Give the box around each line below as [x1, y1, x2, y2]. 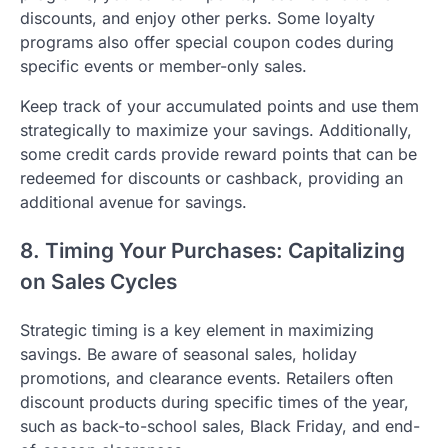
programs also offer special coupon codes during [20, 31, 394, 52]
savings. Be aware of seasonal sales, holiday [20, 343, 357, 364]
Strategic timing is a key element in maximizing [20, 319, 374, 340]
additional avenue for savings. [20, 191, 247, 212]
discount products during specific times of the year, [20, 391, 409, 412]
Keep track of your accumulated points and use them [20, 95, 419, 116]
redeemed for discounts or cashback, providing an [20, 167, 403, 188]
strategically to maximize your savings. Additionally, [20, 119, 412, 140]
